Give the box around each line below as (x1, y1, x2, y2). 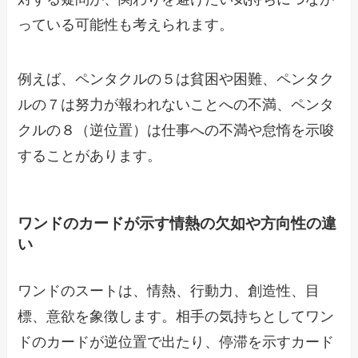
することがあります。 (18, 147, 162, 164)
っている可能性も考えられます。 (18, 17, 234, 34)
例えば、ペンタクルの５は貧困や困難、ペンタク (18, 70, 335, 87)
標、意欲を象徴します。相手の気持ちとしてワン (18, 308, 335, 324)
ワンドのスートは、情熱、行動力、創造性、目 (18, 282, 320, 299)
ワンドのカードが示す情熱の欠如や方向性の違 (18, 215, 337, 233)
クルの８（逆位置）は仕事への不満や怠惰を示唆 (18, 121, 335, 138)
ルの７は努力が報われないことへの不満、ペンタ (18, 96, 335, 113)
